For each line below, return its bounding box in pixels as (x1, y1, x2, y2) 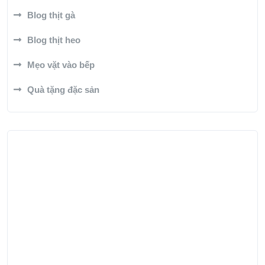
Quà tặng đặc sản (27, 84, 99, 95)
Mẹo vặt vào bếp (27, 59, 95, 70)
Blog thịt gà (27, 9, 75, 20)
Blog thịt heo (27, 34, 80, 45)
